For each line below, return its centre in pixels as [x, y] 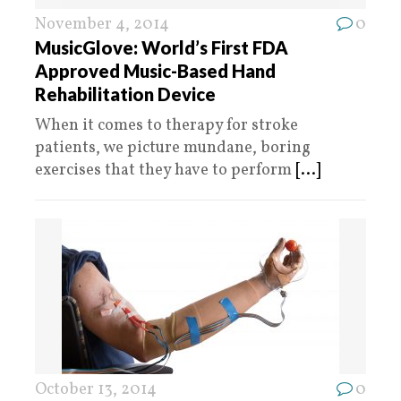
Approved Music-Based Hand [155, 71]
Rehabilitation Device [125, 94]
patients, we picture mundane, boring [173, 148]
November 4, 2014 [102, 25]
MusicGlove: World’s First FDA [162, 47]
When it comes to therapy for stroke [166, 126]
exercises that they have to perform [165, 171]
